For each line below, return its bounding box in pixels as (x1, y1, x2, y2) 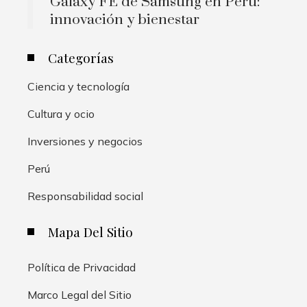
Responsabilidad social (27, 189, 143, 204)
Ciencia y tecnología (27, 79, 130, 94)
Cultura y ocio (27, 107, 95, 121)
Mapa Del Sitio (48, 223, 133, 241)
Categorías (48, 49, 114, 67)
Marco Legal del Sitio (27, 288, 132, 302)
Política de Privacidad (27, 260, 136, 275)
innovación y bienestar (50, 11, 199, 29)
